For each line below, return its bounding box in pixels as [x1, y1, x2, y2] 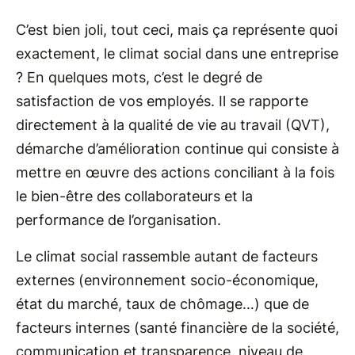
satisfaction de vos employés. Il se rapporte [16, 93, 308, 109]
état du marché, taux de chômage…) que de [16, 296, 309, 312]
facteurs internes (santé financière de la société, [16, 319, 339, 336]
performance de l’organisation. [16, 212, 221, 228]
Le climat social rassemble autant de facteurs [16, 248, 318, 265]
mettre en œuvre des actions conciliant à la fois [16, 164, 334, 181]
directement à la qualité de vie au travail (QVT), [16, 116, 330, 133]
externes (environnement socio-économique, [16, 272, 319, 288]
